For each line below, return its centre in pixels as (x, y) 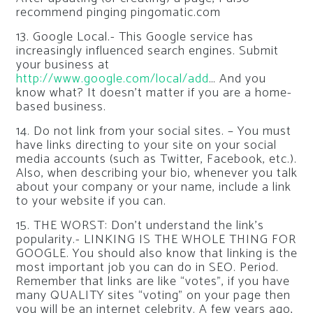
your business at (63, 65)
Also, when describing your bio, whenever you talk (156, 173)
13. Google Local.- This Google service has (134, 37)
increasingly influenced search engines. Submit (147, 51)
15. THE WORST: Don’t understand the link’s (140, 225)
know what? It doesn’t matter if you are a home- (154, 93)
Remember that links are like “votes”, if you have (153, 281)
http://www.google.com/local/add (112, 79)
